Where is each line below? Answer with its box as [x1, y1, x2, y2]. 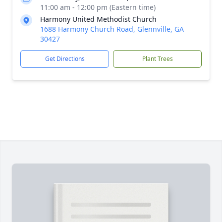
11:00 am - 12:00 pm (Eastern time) [40, 2, 156, 12]
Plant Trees [142, 55, 173, 63]
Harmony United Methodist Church [40, 14, 157, 24]
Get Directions [45, 55, 85, 63]
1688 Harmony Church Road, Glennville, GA [40, 24, 184, 34]
